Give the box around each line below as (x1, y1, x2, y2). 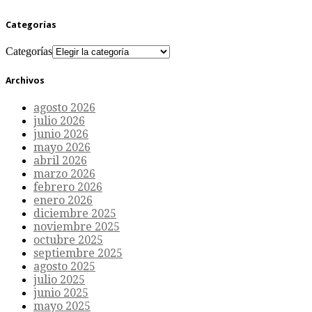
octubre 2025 (33, 233, 103, 247)
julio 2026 (33, 114, 85, 127)
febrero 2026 (33, 180, 102, 194)
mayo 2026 (33, 140, 91, 154)
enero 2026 (33, 193, 93, 207)
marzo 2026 (33, 166, 95, 180)
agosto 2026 (33, 100, 95, 114)
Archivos (6, 75, 45, 86)
